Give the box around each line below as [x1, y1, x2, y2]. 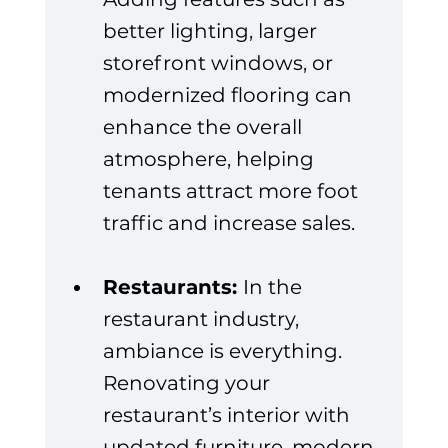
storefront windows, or [102, 51, 338, 76]
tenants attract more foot [102, 179, 363, 204]
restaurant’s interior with [102, 403, 355, 428]
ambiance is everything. [102, 339, 347, 364]
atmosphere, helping [102, 147, 319, 172]
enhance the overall [102, 115, 307, 140]
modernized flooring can [102, 83, 357, 108]
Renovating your [102, 371, 275, 396]
